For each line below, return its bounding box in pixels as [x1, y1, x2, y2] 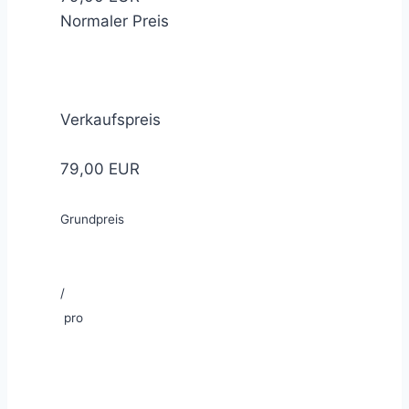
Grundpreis [60, 212, 124, 227]
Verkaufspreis [60, 110, 161, 130]
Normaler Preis [60, 12, 169, 31]
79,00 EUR [60, 160, 140, 179]
